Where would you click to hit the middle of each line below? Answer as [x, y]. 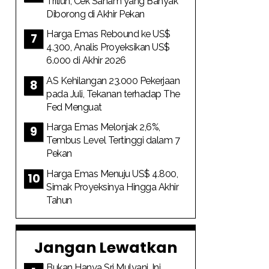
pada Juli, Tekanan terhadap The [113, 94]
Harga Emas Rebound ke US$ [108, 34]
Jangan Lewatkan [106, 247]
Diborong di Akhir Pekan [95, 14]
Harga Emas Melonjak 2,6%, [103, 127]
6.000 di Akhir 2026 [86, 60]
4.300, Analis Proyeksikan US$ [108, 47]
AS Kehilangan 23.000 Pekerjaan [113, 80]
